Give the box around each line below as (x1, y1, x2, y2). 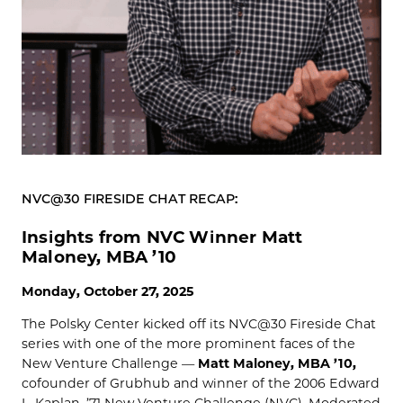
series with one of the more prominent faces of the (22, 335, 355, 352)
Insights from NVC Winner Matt (22, 226, 303, 247)
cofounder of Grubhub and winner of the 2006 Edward (22, 374, 380, 391)
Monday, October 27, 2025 (22, 282, 193, 300)
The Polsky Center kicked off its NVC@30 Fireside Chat (22, 315, 376, 332)
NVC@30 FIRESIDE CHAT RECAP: (22, 190, 237, 207)
